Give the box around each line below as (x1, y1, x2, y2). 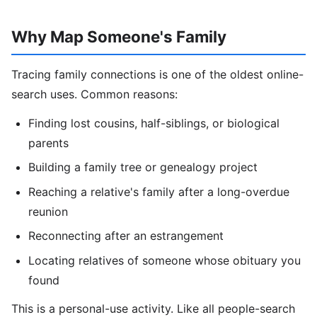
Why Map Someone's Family (11, 26, 226, 46)
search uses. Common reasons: (11, 87, 178, 102)
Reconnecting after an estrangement (28, 229, 224, 243)
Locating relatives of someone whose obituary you (28, 253, 301, 267)
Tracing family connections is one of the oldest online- (11, 67, 304, 82)
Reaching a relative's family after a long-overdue (28, 184, 289, 199)
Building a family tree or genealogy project (28, 160, 258, 175)
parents (28, 136, 69, 151)
